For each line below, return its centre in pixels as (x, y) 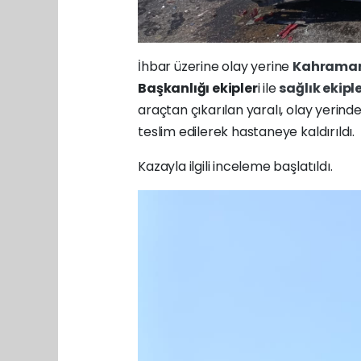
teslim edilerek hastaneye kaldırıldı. (246, 132)
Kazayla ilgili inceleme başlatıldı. (235, 167)
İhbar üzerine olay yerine (216, 67)
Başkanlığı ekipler (198, 89)
